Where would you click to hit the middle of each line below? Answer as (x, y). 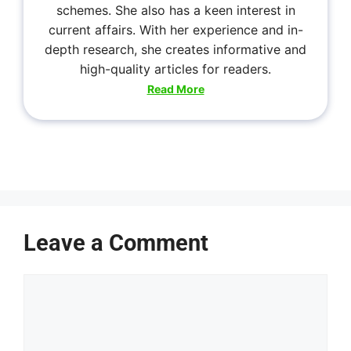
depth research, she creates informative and (175, 50)
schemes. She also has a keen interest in (175, 11)
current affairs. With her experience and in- (175, 30)
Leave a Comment (116, 242)
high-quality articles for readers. (175, 69)
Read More (175, 89)
